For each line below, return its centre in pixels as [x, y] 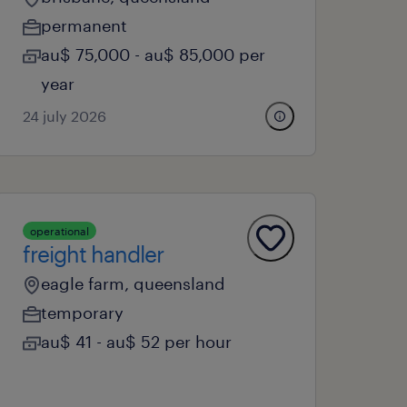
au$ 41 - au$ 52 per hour [137, 342]
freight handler [94, 254]
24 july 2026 [65, 116]
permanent [84, 25]
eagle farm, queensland [134, 283]
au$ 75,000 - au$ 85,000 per [154, 55]
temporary [83, 313]
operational [60, 231]
